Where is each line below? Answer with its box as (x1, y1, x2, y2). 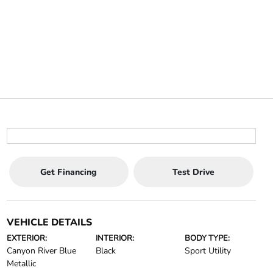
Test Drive (172, 166, 214, 178)
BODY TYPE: (185, 233, 230, 244)
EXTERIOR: (6, 233, 47, 244)
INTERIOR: (95, 233, 134, 244)
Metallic (6, 258, 36, 269)
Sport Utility (185, 245, 232, 257)
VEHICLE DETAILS (6, 216, 92, 229)
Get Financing (40, 166, 97, 178)
